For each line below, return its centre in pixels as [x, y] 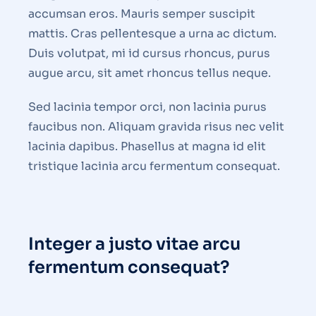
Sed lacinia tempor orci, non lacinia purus [147, 107]
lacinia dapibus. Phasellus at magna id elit [147, 147]
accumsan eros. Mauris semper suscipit [142, 14]
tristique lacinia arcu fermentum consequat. [154, 166]
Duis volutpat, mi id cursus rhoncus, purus [149, 54]
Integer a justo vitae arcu [134, 244]
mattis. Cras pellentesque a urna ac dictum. [152, 34]
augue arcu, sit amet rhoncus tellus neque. [150, 73]
